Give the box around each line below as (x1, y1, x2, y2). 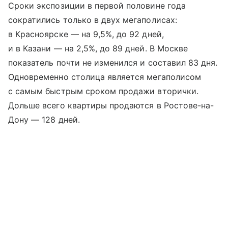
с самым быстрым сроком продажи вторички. (8, 86, 198, 97)
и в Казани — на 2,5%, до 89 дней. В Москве (8, 43, 188, 54)
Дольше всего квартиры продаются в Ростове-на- (8, 100, 214, 111)
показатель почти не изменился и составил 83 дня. (8, 58, 218, 68)
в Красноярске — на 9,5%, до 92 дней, (8, 29, 164, 40)
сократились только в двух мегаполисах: (8, 15, 177, 25)
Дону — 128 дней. (8, 115, 80, 125)
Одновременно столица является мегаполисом (8, 72, 201, 82)
